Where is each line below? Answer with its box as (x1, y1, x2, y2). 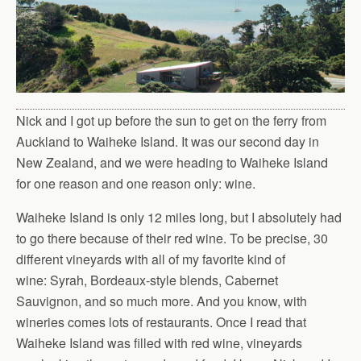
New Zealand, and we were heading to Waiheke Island (16, 153, 328, 172)
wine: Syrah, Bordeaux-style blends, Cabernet (16, 271, 278, 290)
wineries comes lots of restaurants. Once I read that (16, 313, 306, 332)
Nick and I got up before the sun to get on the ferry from (16, 111, 326, 131)
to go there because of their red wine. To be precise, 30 (16, 229, 328, 248)
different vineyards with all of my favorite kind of (16, 250, 285, 269)
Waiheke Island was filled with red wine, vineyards (16, 334, 302, 353)
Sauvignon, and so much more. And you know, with (16, 292, 307, 311)
